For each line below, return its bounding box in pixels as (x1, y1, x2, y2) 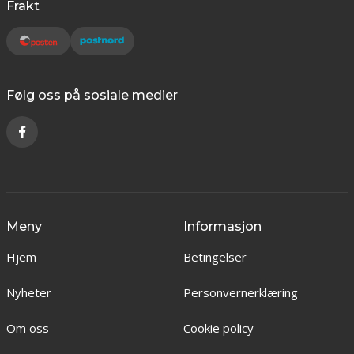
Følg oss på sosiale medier (6, 88, 178, 103)
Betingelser (183, 249, 247, 265)
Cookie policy (183, 320, 254, 336)
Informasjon (183, 219, 262, 234)
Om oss (6, 320, 49, 336)
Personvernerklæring (183, 284, 298, 300)
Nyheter (6, 284, 51, 300)
